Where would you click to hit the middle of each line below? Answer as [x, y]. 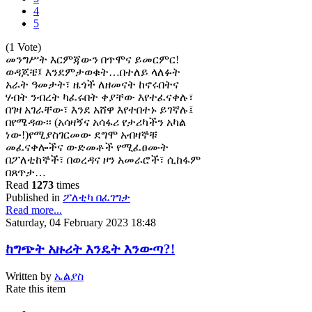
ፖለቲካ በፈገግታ [96, 197]
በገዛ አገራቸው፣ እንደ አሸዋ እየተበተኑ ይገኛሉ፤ [100, 109]
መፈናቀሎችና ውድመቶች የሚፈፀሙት [87, 147]
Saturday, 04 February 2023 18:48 [81, 222]
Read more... [34, 210]
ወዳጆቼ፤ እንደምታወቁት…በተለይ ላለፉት [93, 72]
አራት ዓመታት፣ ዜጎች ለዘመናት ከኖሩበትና [92, 84]
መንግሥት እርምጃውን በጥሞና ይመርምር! [92, 59]
